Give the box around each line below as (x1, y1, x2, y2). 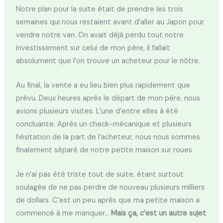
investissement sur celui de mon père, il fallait (15, 43, 170, 53)
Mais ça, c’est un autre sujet (111, 209, 206, 219)
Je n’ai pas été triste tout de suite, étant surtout (15, 170, 184, 180)
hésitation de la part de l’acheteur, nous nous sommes (15, 132, 200, 142)
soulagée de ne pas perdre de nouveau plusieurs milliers (15, 183, 205, 193)
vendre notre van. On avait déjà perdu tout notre (15, 30, 184, 40)
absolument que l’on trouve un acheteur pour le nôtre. (15, 56, 200, 66)
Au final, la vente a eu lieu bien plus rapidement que (15, 81, 190, 91)
